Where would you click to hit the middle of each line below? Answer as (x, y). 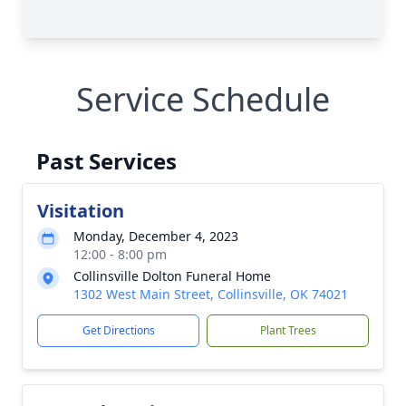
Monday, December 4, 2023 (156, 236)
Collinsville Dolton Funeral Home (172, 276)
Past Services (106, 161)
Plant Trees (288, 330)
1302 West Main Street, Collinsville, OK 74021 (211, 294)
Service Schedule (203, 99)
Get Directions (118, 330)
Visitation (81, 211)
